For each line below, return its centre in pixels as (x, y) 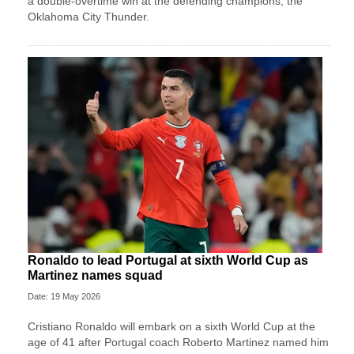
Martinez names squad (95, 276)
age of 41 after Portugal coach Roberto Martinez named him (178, 343)
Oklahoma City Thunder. (88, 17)
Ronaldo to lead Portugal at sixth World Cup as (168, 261)
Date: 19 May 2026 (64, 297)
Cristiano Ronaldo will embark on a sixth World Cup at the (171, 327)
